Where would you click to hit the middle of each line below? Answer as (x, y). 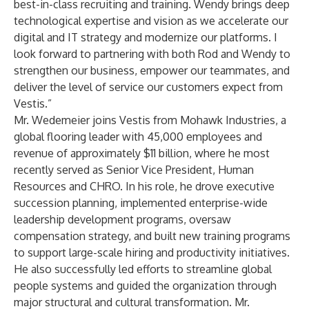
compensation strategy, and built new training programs (152, 236)
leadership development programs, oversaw (122, 219)
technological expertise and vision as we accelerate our (151, 21)
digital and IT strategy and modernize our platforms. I (146, 37)
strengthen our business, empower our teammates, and (152, 70)
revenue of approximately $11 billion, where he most (142, 153)
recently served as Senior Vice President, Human (134, 170)
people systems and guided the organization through (145, 286)
